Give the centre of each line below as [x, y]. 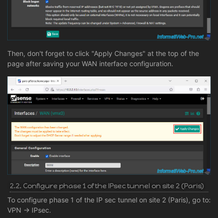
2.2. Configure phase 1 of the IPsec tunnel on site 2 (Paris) [107, 186]
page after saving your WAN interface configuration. [90, 64]
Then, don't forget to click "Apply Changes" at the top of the [103, 54]
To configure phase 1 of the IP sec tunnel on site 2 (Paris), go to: [109, 200]
